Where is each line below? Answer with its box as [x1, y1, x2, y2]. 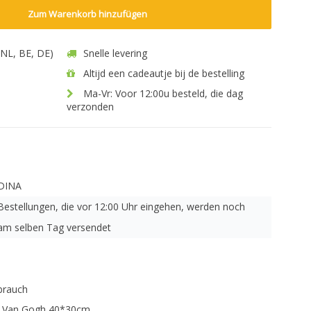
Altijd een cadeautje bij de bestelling [81, 67, 244, 80]
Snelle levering [81, 47, 147, 60]
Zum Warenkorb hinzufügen [28, 8, 148, 20]
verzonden [67, 100, 114, 113]
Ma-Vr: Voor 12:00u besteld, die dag [81, 87, 243, 100]
